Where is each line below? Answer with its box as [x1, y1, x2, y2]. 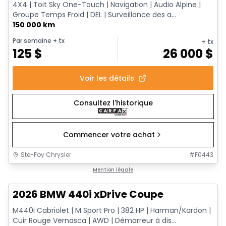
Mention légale [93, 166, 133, 174]
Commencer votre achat [63, 130, 155, 140]
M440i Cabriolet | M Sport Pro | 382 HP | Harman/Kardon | [13, 205, 211, 216]
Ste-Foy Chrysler [21, 150, 71, 159]
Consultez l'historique [73, 97, 153, 108]
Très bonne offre [18, 166, 73, 175]
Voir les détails [80, 73, 134, 84]
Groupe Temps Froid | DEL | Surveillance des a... [13, 9, 176, 20]
